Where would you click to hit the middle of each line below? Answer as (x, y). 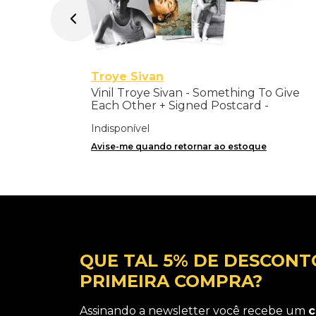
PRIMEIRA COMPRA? (171, 281)
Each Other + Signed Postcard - (180, 105)
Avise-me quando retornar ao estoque (178, 146)
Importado (121, 118)
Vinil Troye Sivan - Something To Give (195, 92)
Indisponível (120, 128)
